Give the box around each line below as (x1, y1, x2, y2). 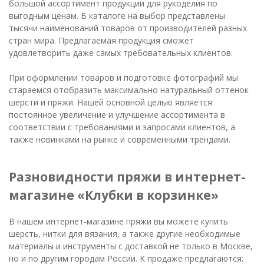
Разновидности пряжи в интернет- (9, 169, 246, 186)
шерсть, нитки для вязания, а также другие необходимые (9, 227, 240, 239)
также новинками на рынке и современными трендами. (9, 133, 230, 145)
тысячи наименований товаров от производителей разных (9, 22, 247, 34)
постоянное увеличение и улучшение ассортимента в (9, 108, 225, 120)
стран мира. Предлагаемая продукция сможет (9, 34, 194, 46)
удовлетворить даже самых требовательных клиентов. (9, 47, 233, 58)
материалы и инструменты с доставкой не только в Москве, (9, 240, 253, 252)
